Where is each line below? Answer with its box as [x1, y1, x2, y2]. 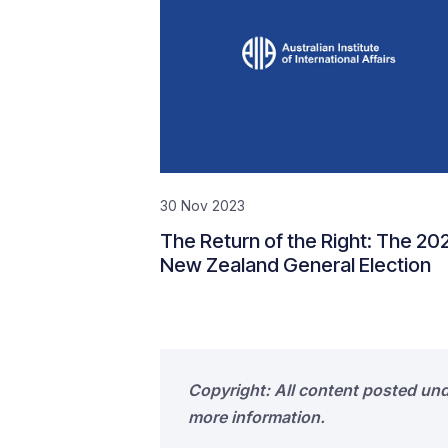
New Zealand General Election [160, 253, 431, 277]
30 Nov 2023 [160, 197, 245, 214]
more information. [188, 407, 325, 427]
